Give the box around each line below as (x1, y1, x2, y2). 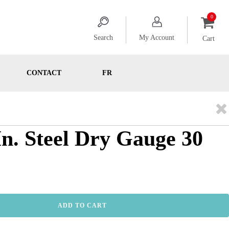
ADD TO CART (58, 202, 107, 209)
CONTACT (26, 69, 61, 77)
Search (94, 34, 113, 42)
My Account (139, 34, 174, 42)
